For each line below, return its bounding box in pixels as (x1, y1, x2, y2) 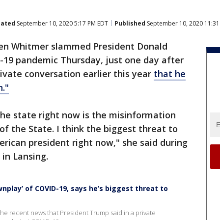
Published (114, 19, 145, 27)
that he (154, 68, 186, 80)
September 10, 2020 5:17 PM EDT (15, 19, 108, 27)
